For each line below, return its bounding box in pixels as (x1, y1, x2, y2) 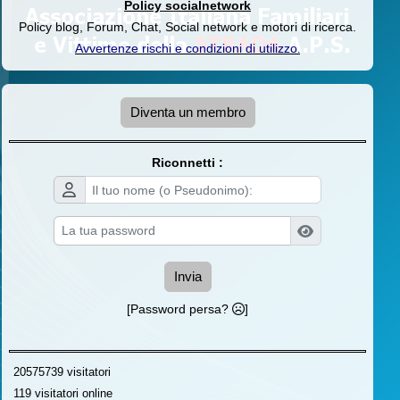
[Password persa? (127, 301, 232, 316)
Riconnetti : (152, 155, 223, 171)
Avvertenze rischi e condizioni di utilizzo (75, 41, 297, 56)
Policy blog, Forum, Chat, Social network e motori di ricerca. (19, 20, 356, 35)
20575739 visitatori (6, 364, 111, 379)
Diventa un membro (129, 104, 246, 121)
